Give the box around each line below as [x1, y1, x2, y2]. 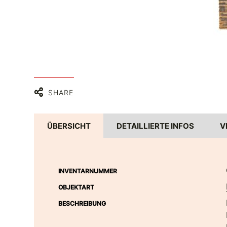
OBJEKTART [58, 183, 95, 192]
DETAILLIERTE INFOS [116, 121, 194, 131]
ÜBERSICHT [47, 121, 91, 131]
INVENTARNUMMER [58, 167, 118, 175]
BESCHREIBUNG [58, 200, 106, 208]
